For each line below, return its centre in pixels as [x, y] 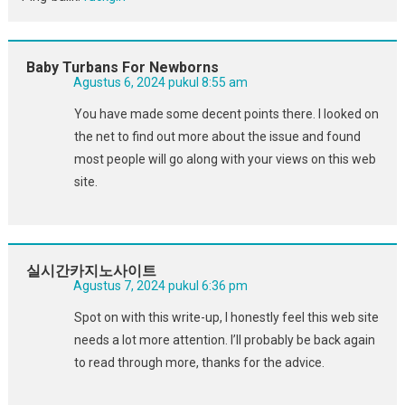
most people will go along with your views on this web [225, 159]
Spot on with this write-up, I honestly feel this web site [226, 317]
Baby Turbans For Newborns [122, 67]
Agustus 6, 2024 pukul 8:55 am [160, 82]
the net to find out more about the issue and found [217, 136]
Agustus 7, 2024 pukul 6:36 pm [160, 285]
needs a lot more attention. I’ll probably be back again [224, 339]
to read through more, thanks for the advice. [199, 362]
